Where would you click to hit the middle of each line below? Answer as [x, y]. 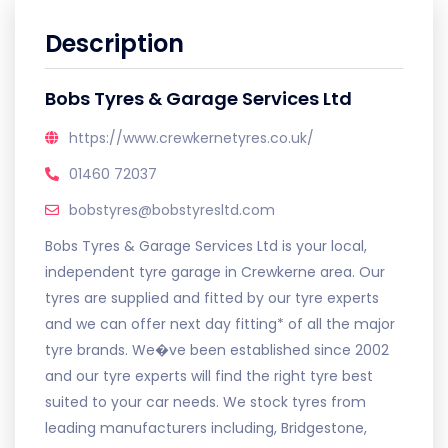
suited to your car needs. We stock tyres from [205, 402]
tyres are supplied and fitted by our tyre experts [212, 298]
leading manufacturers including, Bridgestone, [206, 428]
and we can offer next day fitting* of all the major [220, 324]
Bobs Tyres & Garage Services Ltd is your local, [206, 246]
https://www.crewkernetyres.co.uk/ [191, 138]
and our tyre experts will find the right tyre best [209, 376]
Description [114, 43]
